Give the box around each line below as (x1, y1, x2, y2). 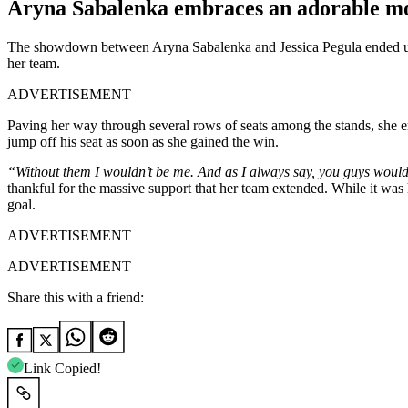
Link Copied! (24, 360, 101, 376)
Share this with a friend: (7, 289, 144, 305)
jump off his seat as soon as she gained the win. (7, 133, 279, 149)
